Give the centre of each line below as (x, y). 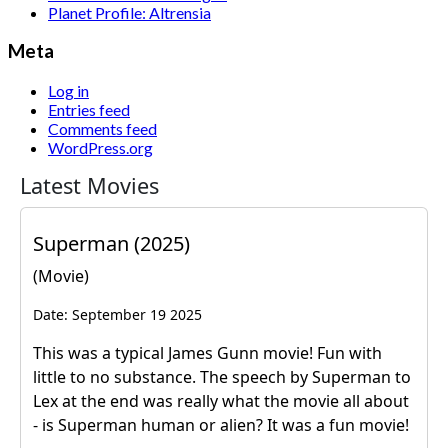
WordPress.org (100, 148)
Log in (68, 91)
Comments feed (102, 129)
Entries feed (89, 110)
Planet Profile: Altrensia (129, 12)
